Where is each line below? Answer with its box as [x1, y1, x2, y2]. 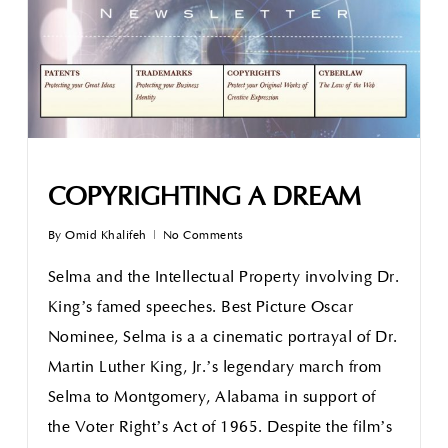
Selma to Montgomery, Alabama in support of [47, 389, 376, 406]
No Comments [162, 229, 244, 242]
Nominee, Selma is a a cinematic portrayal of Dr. [47, 329, 398, 346]
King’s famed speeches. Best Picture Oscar [47, 299, 354, 316]
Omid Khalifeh [65, 229, 147, 242]
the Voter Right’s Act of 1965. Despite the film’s [47, 419, 393, 436]
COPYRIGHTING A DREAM [47, 184, 361, 212]
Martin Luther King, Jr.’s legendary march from [47, 359, 382, 376]
